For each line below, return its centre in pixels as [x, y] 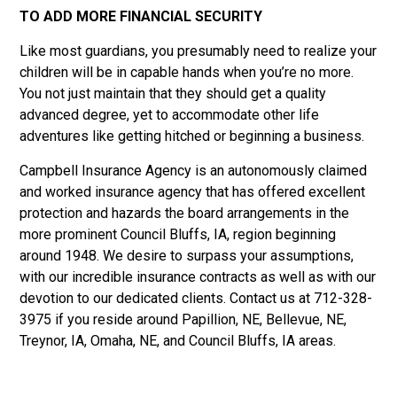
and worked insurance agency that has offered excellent [193, 191]
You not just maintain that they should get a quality [173, 93]
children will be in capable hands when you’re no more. [187, 72]
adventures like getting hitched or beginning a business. [192, 136]
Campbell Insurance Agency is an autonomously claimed [194, 170]
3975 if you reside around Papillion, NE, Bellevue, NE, [183, 319]
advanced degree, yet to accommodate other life [170, 114]
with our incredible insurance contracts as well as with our [198, 276]
